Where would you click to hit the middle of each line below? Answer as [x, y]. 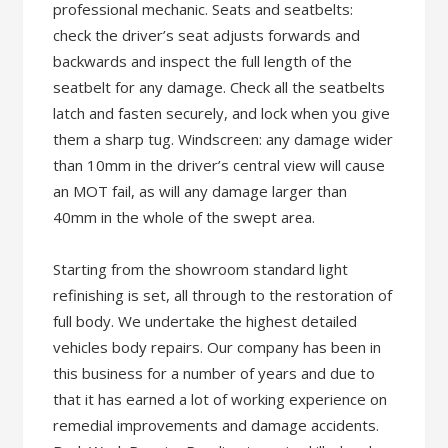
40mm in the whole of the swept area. [184, 217]
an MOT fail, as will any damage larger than [200, 191]
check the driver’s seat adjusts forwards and [207, 35]
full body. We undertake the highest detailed [205, 321]
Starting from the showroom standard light [201, 269]
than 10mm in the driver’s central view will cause [219, 165]
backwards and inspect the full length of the [203, 61]
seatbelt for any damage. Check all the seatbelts [219, 87]
